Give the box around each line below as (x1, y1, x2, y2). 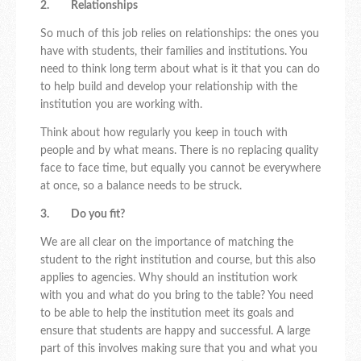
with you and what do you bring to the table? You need (40, 290, 313, 302)
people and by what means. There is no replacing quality (40, 145, 318, 157)
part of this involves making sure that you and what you (40, 343, 317, 355)
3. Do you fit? (40, 209, 125, 221)
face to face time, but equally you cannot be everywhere (40, 163, 321, 175)
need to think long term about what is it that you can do (40, 64, 320, 76)
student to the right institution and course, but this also (40, 255, 316, 267)
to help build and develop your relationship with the (40, 81, 297, 93)
